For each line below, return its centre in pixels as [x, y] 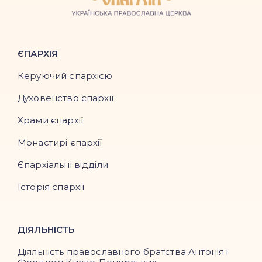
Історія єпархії [51, 187]
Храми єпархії [50, 120]
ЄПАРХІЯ [38, 54]
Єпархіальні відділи [63, 165]
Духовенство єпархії [65, 98]
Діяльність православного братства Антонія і [123, 252]
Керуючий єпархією [65, 76]
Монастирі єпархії [60, 142]
